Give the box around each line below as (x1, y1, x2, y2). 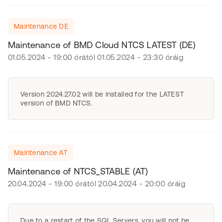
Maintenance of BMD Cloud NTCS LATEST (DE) (8, 40, 196, 50)
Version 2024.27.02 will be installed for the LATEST (20, 90, 184, 98)
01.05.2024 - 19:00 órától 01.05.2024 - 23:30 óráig (8, 53, 183, 61)
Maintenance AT (14, 149, 67, 157)
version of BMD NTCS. (20, 99, 93, 107)
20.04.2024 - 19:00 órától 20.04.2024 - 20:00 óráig (8, 179, 185, 188)
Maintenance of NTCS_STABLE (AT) (8, 166, 148, 176)
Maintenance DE (14, 22, 68, 30)
